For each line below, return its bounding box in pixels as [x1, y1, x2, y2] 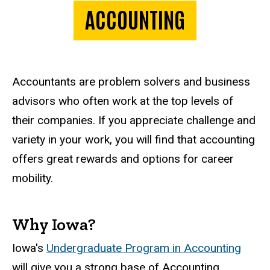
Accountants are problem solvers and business [12, 75, 250, 89]
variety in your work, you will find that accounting [12, 133, 255, 147]
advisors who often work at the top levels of [12, 94, 233, 108]
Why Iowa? [12, 214, 96, 234]
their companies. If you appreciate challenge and [12, 113, 256, 128]
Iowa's [12, 240, 46, 255]
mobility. [12, 171, 53, 186]
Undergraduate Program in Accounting [46, 240, 241, 255]
